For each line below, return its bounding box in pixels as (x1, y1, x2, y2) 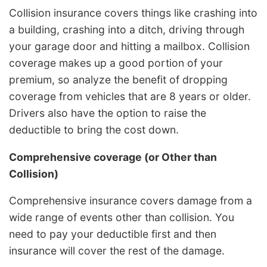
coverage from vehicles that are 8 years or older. (9, 90, 251, 103)
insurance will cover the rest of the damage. (9, 244, 225, 257)
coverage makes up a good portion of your (9, 57, 223, 70)
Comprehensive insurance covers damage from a (9, 194, 252, 207)
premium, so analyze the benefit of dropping (9, 73, 228, 86)
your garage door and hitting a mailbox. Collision (9, 40, 250, 53)
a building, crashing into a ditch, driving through (9, 23, 244, 36)
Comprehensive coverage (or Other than (9, 150, 217, 163)
